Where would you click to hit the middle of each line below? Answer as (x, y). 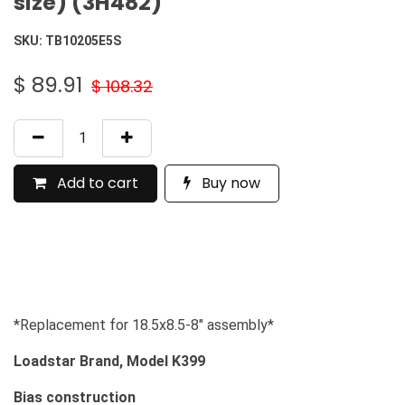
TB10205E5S (83, 41)
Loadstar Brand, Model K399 (109, 362)
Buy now (229, 184)
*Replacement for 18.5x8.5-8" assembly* (144, 325)
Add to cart (96, 184)
